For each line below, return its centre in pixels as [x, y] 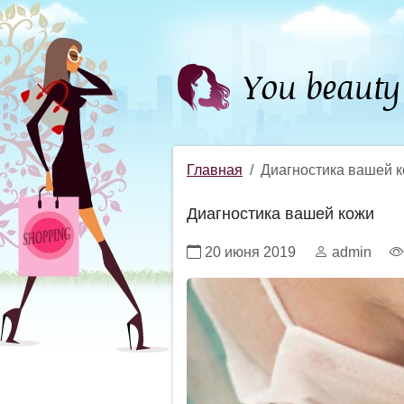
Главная [215, 170]
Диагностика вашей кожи [280, 214]
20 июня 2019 [250, 252]
